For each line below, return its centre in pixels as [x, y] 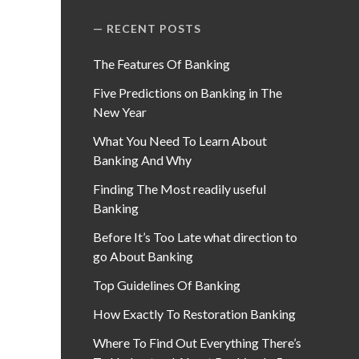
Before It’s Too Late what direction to [196, 237]
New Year [120, 112]
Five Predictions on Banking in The [188, 93]
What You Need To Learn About [180, 141]
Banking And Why [143, 160]
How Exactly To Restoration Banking [195, 314]
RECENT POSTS [154, 28]
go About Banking [143, 256]
